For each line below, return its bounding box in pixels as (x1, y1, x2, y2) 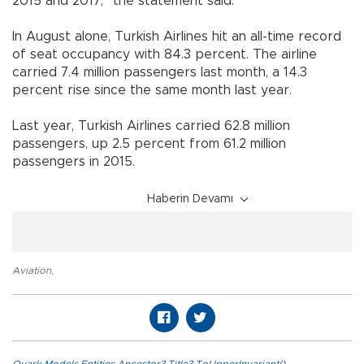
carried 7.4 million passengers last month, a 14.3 (12, 65, 307, 79)
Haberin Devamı (147, 193, 233, 205)
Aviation (12, 265, 51, 275)
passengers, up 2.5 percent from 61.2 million (12, 136, 286, 150)
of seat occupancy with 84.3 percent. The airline (12, 47, 317, 61)
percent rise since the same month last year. (12, 83, 320, 97)
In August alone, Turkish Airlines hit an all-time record (12, 29, 341, 43)
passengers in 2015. (12, 154, 135, 168)
